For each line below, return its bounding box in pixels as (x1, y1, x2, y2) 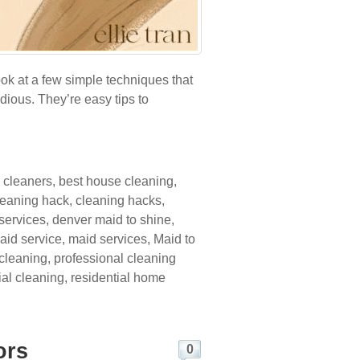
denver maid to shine (52, 213, 171, 227)
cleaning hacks (76, 194, 162, 207)
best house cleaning (59, 174, 174, 188)
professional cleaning (54, 252, 176, 265)
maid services (68, 232, 147, 246)
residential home (71, 271, 166, 284)
